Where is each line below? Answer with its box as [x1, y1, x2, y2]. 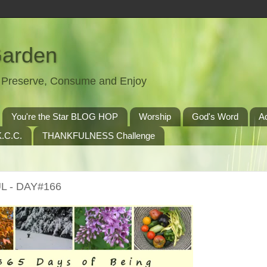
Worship [138, 111, 171, 122]
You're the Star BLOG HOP [11, 111, 118, 122]
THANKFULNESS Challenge [42, 131, 156, 141]
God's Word [191, 111, 238, 122]
